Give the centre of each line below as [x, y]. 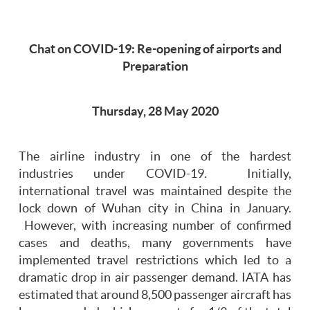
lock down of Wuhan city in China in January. [155, 209]
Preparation [155, 67]
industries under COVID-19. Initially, [155, 174]
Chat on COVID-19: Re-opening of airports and [155, 49]
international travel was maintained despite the [155, 191]
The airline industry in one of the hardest [155, 157]
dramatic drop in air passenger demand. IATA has [155, 278]
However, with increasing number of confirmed [155, 226]
